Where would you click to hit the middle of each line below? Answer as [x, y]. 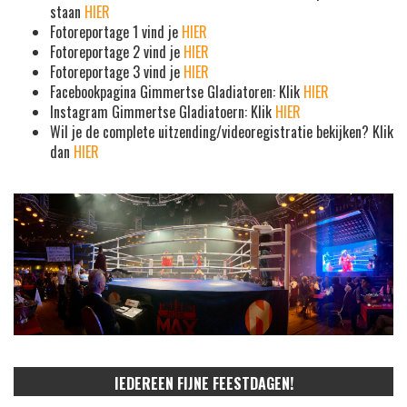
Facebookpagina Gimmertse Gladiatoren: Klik [177, 92]
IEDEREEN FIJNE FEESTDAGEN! [203, 383]
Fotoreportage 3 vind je [117, 72]
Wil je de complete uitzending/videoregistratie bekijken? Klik [222, 132]
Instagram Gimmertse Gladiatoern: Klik [163, 112]
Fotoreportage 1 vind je [116, 32]
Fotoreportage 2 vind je [117, 52]
